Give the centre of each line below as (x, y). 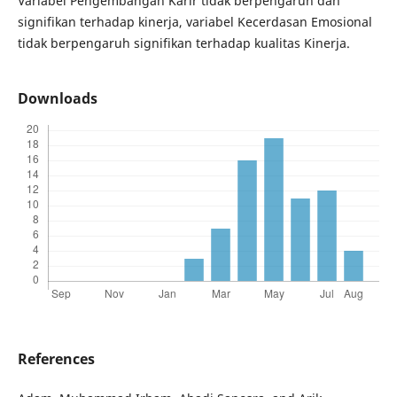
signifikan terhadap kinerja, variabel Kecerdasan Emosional (195, 21)
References (56, 359)
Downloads (57, 98)
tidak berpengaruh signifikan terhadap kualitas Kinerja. (183, 43)
